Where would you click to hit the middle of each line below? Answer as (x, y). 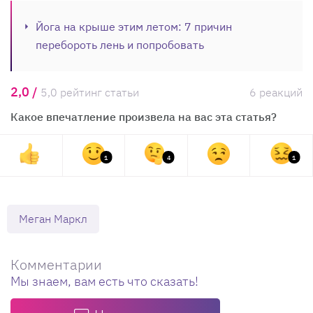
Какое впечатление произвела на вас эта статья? (144, 116)
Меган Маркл (53, 218)
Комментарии (56, 264)
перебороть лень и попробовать (120, 44)
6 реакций (276, 92)
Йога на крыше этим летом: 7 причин (134, 26)
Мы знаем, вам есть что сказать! (104, 281)
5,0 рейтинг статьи (90, 92)
